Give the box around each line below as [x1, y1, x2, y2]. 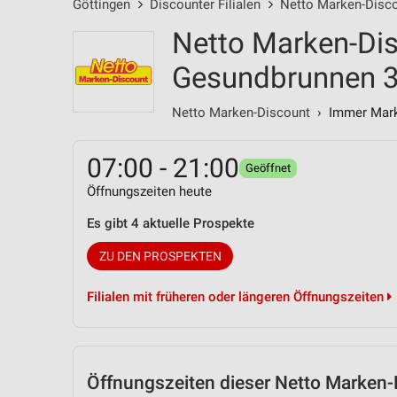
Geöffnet [245, 161, 291, 175]
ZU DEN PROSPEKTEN [98, 249, 222, 263]
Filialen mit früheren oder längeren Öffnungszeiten [87, 289, 387, 305]
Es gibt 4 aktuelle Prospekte [87, 215, 254, 231]
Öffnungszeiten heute [87, 183, 212, 199]
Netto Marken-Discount [172, 105, 310, 121]
